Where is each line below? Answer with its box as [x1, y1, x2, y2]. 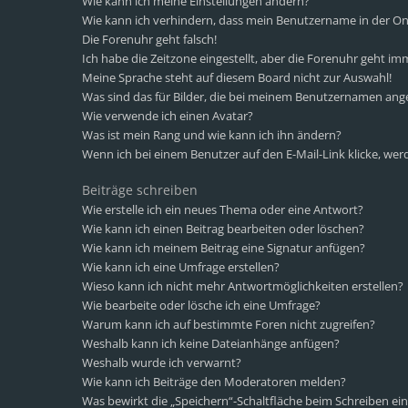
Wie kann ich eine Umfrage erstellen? [82, 259, 280, 275]
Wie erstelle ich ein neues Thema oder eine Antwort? [82, 201, 363, 218]
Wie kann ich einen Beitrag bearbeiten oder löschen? [82, 220, 364, 237]
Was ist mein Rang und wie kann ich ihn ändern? [82, 127, 342, 143]
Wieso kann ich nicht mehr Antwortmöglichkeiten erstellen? [82, 278, 403, 294]
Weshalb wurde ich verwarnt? [82, 354, 241, 371]
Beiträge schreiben [82, 181, 198, 199]
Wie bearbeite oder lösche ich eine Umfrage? [82, 297, 321, 313]
